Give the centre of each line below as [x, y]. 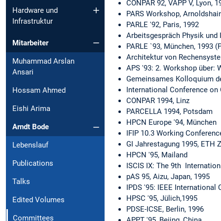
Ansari [23, 72]
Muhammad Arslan [43, 61]
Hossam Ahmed [39, 91]
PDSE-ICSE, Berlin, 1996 [165, 209]
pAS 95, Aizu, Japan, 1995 [168, 176]
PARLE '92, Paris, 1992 [163, 24]
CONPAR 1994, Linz [158, 100]
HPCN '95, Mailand [157, 155]
